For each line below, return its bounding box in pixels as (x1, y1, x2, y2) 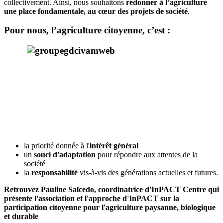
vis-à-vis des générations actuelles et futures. (80, 168, 218, 177)
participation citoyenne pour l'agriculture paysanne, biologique (4, 203, 216, 212)
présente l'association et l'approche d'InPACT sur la (4, 194, 179, 203)
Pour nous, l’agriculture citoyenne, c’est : (4, 25, 170, 36)
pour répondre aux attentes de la (96, 150, 198, 159)
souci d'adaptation (34, 150, 96, 159)
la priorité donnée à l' (24, 141, 90, 150)
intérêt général (90, 141, 138, 150)
